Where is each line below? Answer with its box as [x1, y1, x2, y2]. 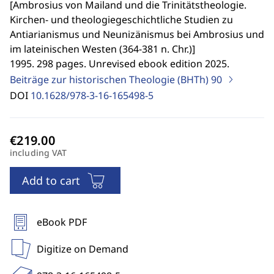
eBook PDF [37, 215, 87, 229]
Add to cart [22, 173, 80, 188]
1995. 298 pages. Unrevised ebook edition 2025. [10, 57, 229, 70]
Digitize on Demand [37, 242, 128, 256]
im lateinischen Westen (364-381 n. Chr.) [10, 42, 192, 56]
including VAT [10, 147, 67, 158]
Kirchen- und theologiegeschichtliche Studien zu [10, 13, 233, 26]
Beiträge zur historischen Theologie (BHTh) [10, 73, 211, 86]
